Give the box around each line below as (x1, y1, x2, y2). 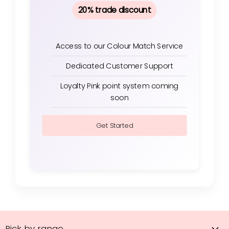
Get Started (96, 121, 133, 130)
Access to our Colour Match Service (55, 40, 184, 51)
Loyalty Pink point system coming (60, 80, 178, 91)
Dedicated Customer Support (65, 60, 173, 71)
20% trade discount (78, 4, 151, 16)
